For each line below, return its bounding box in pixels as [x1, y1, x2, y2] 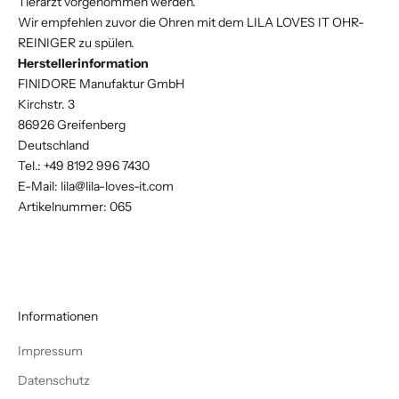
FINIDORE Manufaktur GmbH [18, 75, 184, 92]
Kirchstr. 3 [18, 95, 75, 112]
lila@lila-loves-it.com [61, 177, 174, 194]
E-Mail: [18, 177, 61, 194]
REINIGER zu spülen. [18, 34, 134, 51]
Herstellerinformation [18, 54, 149, 71]
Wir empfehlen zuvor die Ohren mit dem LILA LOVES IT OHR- [18, 13, 364, 30]
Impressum [18, 342, 83, 359]
